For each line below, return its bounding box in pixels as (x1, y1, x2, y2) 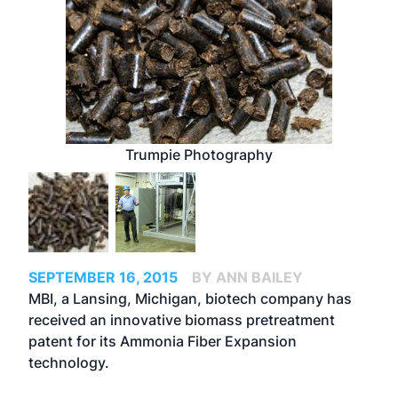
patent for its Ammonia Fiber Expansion (28, 332, 297, 350)
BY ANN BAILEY (192, 268, 303, 286)
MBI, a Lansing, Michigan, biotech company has (28, 290, 352, 307)
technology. (28, 354, 113, 371)
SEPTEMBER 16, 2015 (28, 268, 178, 286)
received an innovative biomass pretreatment (28, 311, 335, 329)
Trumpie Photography (125, 146, 273, 163)
